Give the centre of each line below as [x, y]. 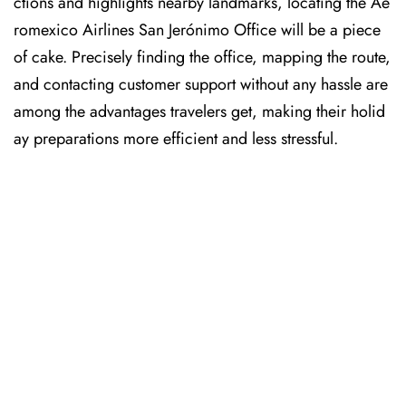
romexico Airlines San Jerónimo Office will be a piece [197, 30]
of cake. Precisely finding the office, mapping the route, [202, 57]
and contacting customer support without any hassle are [201, 84]
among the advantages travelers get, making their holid [199, 111]
